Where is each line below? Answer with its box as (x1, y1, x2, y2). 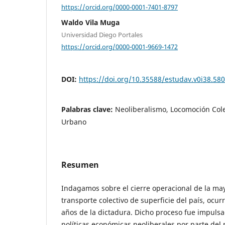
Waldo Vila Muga (61, 18, 120, 28)
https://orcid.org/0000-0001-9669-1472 (61, 42, 178, 51)
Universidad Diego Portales (61, 30, 143, 40)
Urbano (61, 117, 86, 127)
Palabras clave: (61, 104, 115, 114)
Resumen (61, 159, 99, 170)
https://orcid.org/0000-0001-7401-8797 (61, 2, 178, 12)
